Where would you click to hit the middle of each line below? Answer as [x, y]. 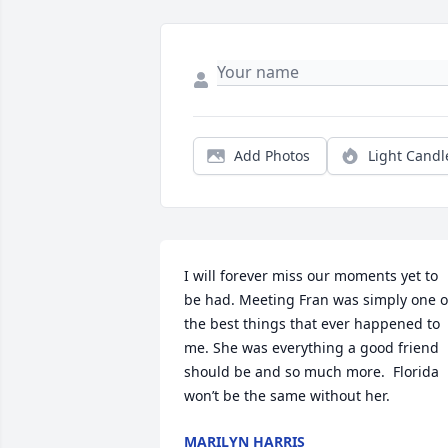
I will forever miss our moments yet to [311, 276]
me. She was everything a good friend [311, 348]
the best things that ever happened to [312, 324]
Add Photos [272, 156]
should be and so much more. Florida [311, 372]
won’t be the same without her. [291, 396]
